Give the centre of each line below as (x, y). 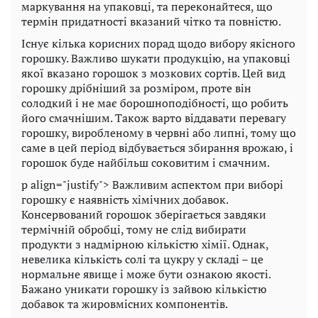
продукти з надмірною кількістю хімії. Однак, (145, 244)
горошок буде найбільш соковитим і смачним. (146, 162)
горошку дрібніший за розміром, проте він (136, 88)
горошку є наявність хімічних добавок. (125, 199)
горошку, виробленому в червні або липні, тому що (159, 132)
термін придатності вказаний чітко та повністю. (151, 21)
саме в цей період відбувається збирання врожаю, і (157, 147)
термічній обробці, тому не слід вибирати (134, 229)
